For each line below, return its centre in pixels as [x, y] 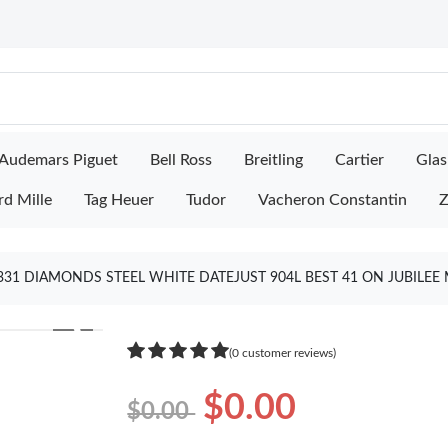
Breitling [273, 160]
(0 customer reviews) [283, 352]
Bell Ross [181, 160]
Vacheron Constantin [332, 200]
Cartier [359, 160]
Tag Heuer [119, 200]
